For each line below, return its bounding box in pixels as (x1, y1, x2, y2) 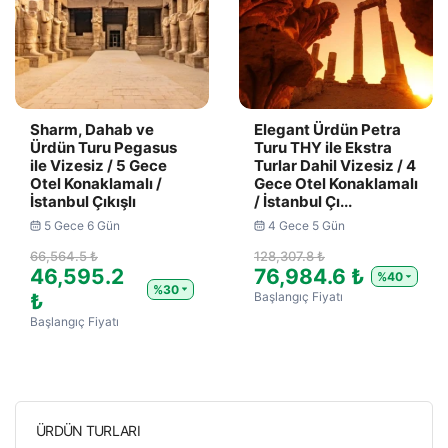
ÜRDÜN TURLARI (36, 422, 140, 439)
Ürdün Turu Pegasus (30, 138, 177, 157)
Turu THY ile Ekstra (254, 138, 392, 157)
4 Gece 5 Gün (267, 218, 345, 233)
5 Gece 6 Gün (43, 218, 120, 233)
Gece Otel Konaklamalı (254, 174, 418, 193)
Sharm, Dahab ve (30, 120, 154, 139)
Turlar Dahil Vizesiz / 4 (254, 156, 416, 175)
